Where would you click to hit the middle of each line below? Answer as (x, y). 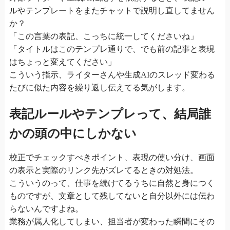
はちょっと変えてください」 (62, 62)
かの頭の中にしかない (73, 133)
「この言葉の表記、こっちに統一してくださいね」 (103, 36)
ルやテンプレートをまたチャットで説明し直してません (112, 10)
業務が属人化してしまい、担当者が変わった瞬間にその (112, 221)
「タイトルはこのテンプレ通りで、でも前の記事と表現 (112, 49)
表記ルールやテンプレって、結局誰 (110, 114)
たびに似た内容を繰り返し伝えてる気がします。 (99, 87)
